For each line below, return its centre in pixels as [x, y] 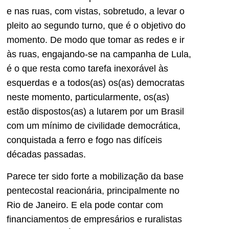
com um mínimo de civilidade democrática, [94, 126]
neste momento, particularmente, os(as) [88, 97]
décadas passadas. [46, 155]
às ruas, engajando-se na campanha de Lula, [99, 54]
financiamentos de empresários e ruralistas [94, 219]
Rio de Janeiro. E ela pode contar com [85, 205]
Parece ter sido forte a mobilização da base [95, 176]
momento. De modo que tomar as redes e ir [96, 40]
